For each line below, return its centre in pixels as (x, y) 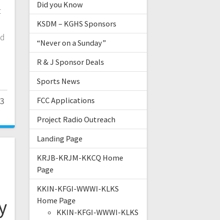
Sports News (58, 81)
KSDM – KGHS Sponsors (76, 24)
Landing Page (59, 139)
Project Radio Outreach (76, 120)
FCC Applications (66, 100)
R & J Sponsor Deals (70, 62)
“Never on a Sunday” (71, 43)
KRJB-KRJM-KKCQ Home (80, 158)
